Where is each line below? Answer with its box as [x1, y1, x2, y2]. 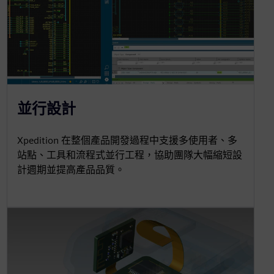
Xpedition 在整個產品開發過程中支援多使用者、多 [17, 134, 237, 146]
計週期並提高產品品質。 [17, 163, 125, 176]
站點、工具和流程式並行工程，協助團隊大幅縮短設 [17, 149, 242, 161]
